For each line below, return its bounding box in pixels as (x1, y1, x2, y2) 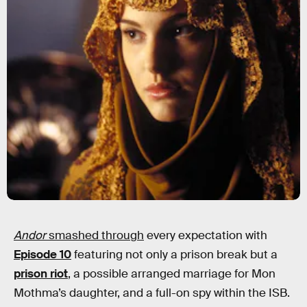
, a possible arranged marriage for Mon (68, 267, 275, 281)
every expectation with (144, 228, 267, 243)
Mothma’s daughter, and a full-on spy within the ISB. (14, 286, 290, 300)
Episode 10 (14, 247, 71, 262)
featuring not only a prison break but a (71, 247, 278, 262)
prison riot (14, 267, 68, 281)
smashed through (46, 228, 144, 243)
